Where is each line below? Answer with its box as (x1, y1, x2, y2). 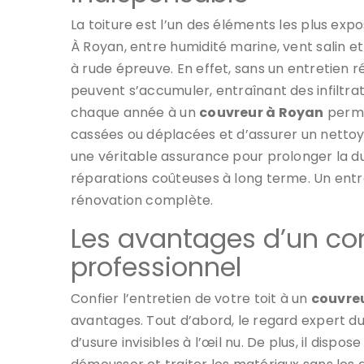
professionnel (71, 249, 241, 285)
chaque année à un (71, 103, 200, 122)
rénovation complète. (71, 191, 214, 210)
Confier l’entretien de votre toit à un (71, 289, 311, 308)
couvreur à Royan (199, 103, 324, 122)
